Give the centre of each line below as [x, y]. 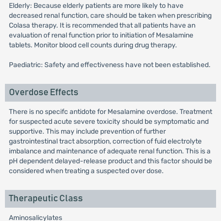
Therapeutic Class [46, 199]
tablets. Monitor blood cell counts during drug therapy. [93, 45]
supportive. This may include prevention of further [87, 131]
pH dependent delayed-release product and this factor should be [110, 161]
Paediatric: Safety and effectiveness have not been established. [110, 65]
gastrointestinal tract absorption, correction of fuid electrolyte [105, 141]
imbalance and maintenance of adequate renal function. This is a [110, 151]
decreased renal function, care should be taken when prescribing [110, 16]
